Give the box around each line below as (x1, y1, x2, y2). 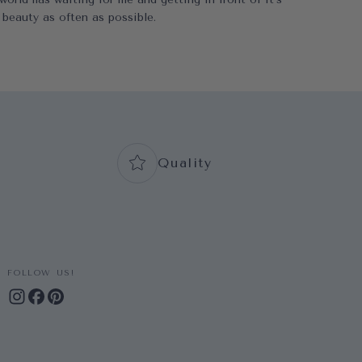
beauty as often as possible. (2, 11, 156, 24)
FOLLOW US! (7, 268, 75, 278)
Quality (158, 155, 213, 170)
